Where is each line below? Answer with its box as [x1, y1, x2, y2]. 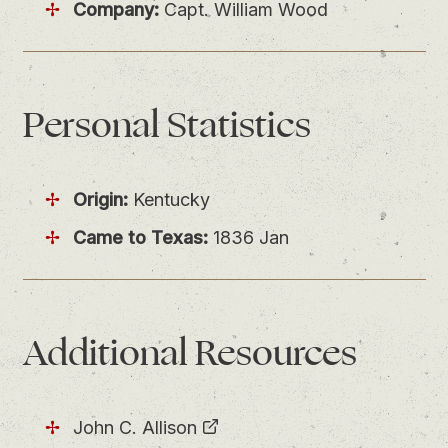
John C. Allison [73, 416, 198, 438]
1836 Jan [208, 227, 290, 249]
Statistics [166, 99, 311, 153]
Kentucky [128, 188, 211, 210]
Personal [22, 99, 167, 153]
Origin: [73, 188, 129, 210]
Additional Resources [22, 327, 357, 381]
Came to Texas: [73, 227, 209, 249]
